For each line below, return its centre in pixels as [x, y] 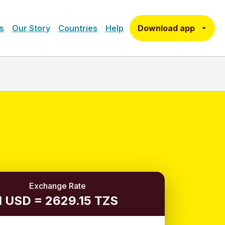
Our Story [31, 28]
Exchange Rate [57, 186]
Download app [166, 28]
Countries [78, 28]
